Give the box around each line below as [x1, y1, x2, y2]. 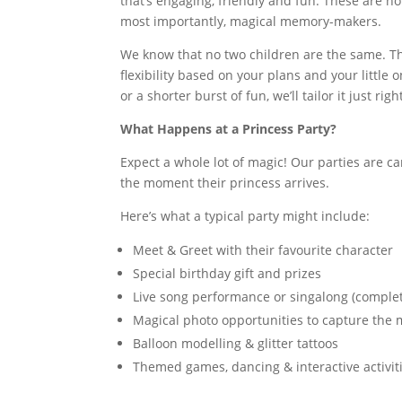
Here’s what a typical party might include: [120, 207, 371, 224]
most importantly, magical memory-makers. [120, 13, 382, 30]
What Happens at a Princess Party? [120, 120, 337, 137]
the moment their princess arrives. [120, 174, 330, 191]
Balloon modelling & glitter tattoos [133, 335, 339, 352]
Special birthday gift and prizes [133, 265, 322, 282]
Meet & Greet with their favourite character [133, 241, 394, 258]
